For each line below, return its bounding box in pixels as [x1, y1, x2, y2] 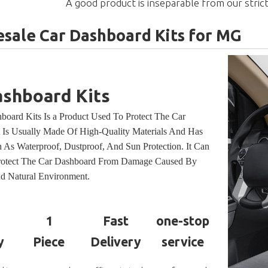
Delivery [90, 234, 141, 249]
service [161, 234, 204, 249]
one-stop [156, 214, 209, 229]
